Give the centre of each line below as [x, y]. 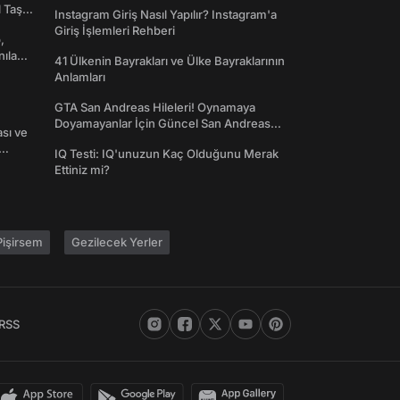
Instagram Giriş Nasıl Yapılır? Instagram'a [166, 15]
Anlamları [80, 77]
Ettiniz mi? [82, 170]
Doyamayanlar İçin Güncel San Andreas [162, 124]
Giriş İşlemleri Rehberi [115, 31]
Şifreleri [76, 140]
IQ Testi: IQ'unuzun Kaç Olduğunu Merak [167, 154]
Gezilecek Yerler [117, 242]
